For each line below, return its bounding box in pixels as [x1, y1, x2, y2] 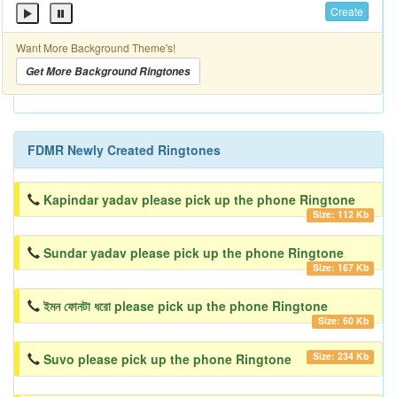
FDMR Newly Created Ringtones [27, 141, 221, 160]
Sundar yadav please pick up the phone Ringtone [43, 244, 344, 262]
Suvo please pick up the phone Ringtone [43, 350, 292, 369]
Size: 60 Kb [317, 314, 369, 328]
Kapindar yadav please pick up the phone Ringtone [43, 191, 355, 209]
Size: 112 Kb [312, 207, 369, 222]
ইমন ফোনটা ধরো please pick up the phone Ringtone [43, 297, 328, 315]
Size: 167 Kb [312, 261, 369, 275]
